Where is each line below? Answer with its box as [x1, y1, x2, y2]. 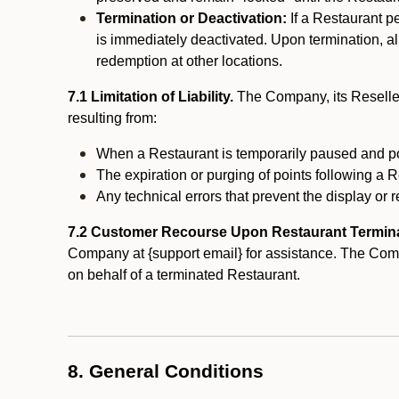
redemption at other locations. [96, 53, 282, 69]
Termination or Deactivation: [96, 11, 287, 26]
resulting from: [68, 110, 157, 126]
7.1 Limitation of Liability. [68, 89, 233, 104]
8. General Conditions [68, 361, 264, 382]
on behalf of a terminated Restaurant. [68, 267, 304, 282]
